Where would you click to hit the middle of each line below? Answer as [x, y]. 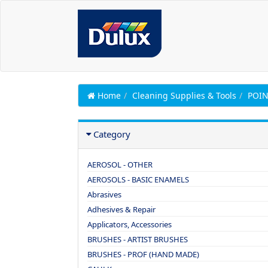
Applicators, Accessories [130, 224]
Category [112, 134]
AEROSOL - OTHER [120, 165]
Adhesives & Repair [121, 209]
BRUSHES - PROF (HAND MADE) [143, 254]
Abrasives [104, 194]
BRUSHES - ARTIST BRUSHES [138, 239]
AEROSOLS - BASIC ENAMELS [138, 179]
